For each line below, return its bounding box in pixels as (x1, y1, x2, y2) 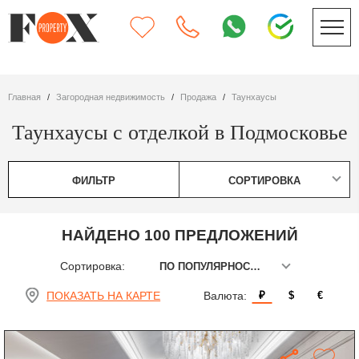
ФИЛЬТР (72, 174, 115, 187)
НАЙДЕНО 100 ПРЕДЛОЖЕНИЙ (61, 226, 298, 244)
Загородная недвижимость (62, 91, 165, 102)
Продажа (187, 91, 216, 102)
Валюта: (203, 288, 247, 302)
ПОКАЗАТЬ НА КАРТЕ (46, 288, 161, 302)
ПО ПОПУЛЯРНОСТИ (249, 260, 260, 272)
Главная (12, 91, 41, 102)
